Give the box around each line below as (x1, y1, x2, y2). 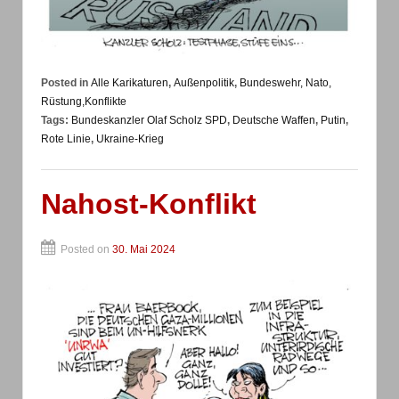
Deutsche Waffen (232, 114, 315, 127)
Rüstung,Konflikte (41, 95, 126, 109)
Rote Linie (41, 133, 91, 146)
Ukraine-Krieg (96, 133, 164, 146)
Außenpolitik (174, 77, 234, 90)
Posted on (61, 242, 112, 256)
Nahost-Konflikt (41, 188, 256, 221)
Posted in (41, 77, 91, 90)
